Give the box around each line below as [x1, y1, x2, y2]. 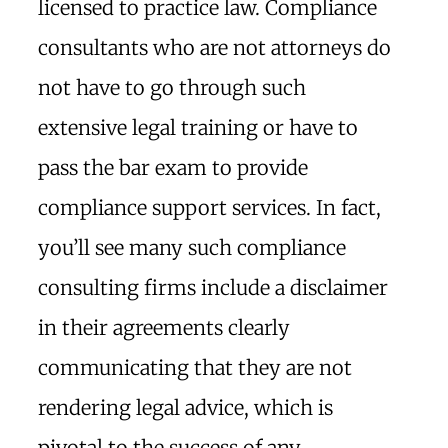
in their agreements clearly [38, 315, 290, 340]
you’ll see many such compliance [38, 235, 346, 260]
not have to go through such [38, 75, 306, 100]
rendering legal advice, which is [38, 395, 333, 420]
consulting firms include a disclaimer [38, 275, 388, 300]
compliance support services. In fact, [38, 195, 381, 220]
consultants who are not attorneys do [38, 35, 391, 60]
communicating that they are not [38, 355, 352, 380]
